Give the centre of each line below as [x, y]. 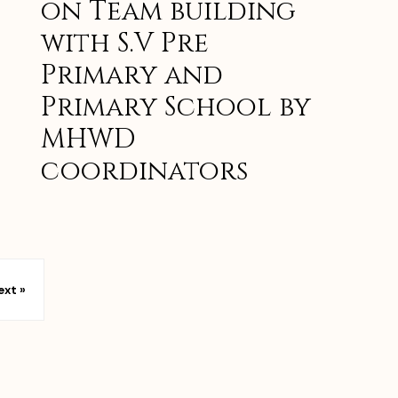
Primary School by [176, 108]
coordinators [144, 172]
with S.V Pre [125, 44]
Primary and [132, 76]
